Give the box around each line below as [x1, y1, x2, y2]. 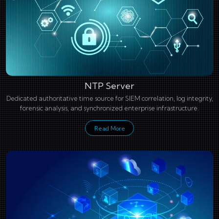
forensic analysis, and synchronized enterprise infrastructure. [20, 104, 199, 112]
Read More [94, 124, 125, 132]
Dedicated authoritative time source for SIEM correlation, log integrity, [6, 94, 213, 103]
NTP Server [85, 80, 134, 92]
